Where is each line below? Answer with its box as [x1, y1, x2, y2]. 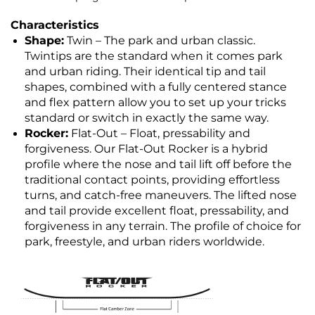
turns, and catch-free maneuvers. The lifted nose [25, 188, 297, 202]
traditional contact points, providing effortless [25, 173, 280, 187]
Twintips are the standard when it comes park [25, 49, 283, 63]
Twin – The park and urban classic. [64, 34, 255, 48]
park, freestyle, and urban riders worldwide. [25, 235, 264, 249]
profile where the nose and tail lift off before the [25, 157, 292, 172]
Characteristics [11, 18, 99, 32]
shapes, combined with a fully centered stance [25, 80, 287, 94]
